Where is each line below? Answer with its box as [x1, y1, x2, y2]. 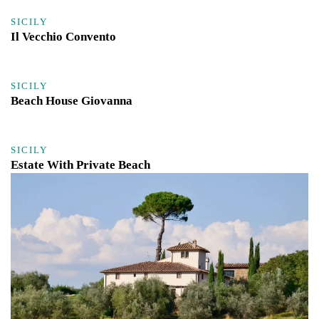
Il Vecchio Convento [11, 29, 116, 43]
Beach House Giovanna [11, 93, 132, 108]
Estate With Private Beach [11, 158, 150, 172]
